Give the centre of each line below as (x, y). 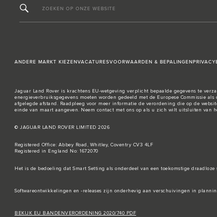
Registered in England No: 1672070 (56, 151)
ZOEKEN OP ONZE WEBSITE (79, 8)
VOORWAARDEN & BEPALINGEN (151, 62)
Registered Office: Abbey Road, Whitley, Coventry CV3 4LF (84, 145)
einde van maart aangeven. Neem (56, 110)
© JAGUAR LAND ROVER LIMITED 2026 (62, 128)
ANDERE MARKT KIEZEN (46, 62)
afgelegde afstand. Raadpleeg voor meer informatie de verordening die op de (108, 104)
